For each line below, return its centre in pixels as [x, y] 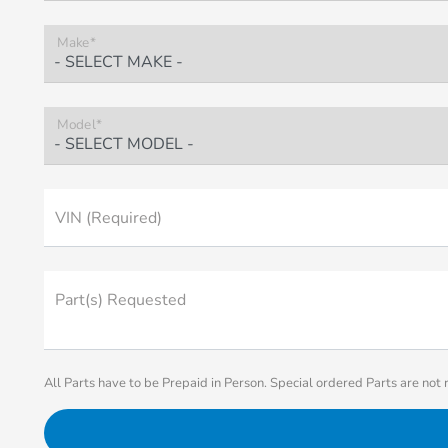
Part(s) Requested [121, 300]
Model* [80, 125]
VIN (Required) [109, 218]
